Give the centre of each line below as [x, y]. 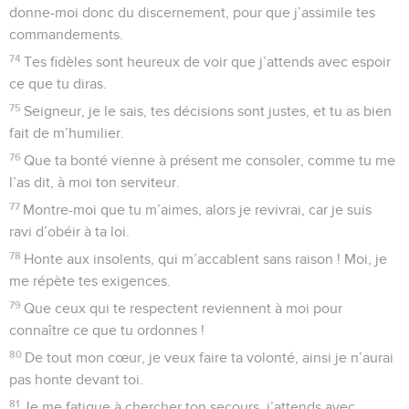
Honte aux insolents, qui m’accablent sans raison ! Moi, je [206, 259]
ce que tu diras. [58, 84]
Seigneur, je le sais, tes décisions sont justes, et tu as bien [208, 111]
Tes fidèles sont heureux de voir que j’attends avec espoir [208, 62]
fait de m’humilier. [67, 133]
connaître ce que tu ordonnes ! [107, 330]
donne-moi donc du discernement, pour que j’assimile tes [192, 12]
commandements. [66, 34]
